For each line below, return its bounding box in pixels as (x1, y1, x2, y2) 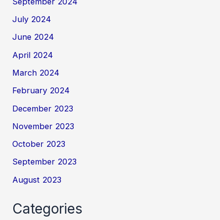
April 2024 (12, 50, 54, 60)
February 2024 (12, 85, 70, 96)
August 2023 (12, 174, 62, 185)
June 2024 (12, 32, 55, 42)
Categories (12, 200, 83, 218)
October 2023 (12, 139, 66, 149)
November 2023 (12, 121, 75, 131)
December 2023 (12, 103, 74, 113)
